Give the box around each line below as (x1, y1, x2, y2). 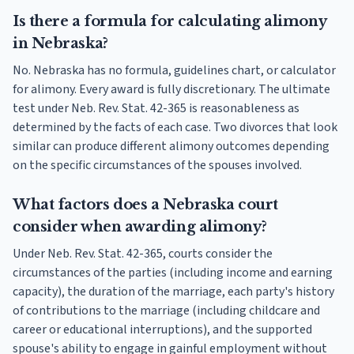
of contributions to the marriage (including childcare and (13, 302, 320, 320)
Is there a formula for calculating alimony (13, 13, 326, 31)
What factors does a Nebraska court (13, 196, 278, 214)
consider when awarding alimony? (13, 218, 267, 236)
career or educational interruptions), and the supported (13, 321, 312, 339)
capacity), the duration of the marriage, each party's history (13, 283, 334, 301)
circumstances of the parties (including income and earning (13, 264, 333, 282)
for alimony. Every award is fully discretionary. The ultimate (13, 81, 330, 99)
